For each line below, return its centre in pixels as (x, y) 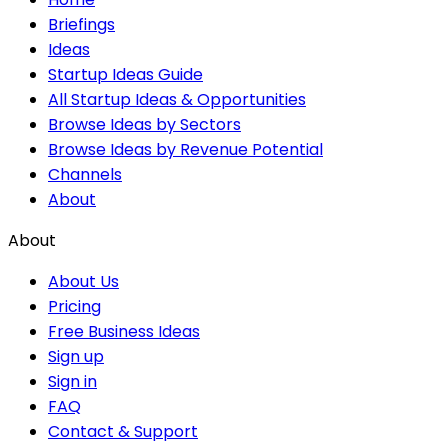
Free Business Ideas (124, 331)
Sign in (72, 381)
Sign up (76, 356)
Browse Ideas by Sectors (144, 124)
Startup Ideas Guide (125, 74)
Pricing (74, 306)
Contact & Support (123, 431)
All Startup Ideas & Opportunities (177, 99)
